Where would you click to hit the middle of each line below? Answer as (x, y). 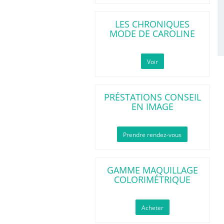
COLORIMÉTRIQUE (152, 179)
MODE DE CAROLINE (152, 33)
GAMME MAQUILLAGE (152, 170)
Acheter (152, 208)
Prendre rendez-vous (152, 135)
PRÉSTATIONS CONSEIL (152, 97)
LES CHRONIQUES (152, 24)
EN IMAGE (152, 106)
